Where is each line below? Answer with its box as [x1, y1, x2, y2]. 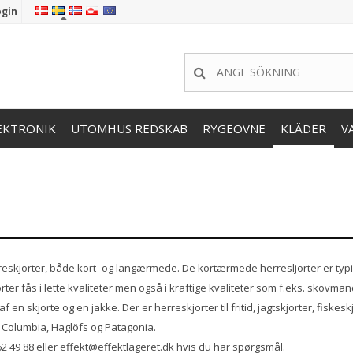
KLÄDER [281, 121, 326, 137]
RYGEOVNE [203, 121, 266, 137]
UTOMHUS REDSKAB [71, 121, 188, 137]
